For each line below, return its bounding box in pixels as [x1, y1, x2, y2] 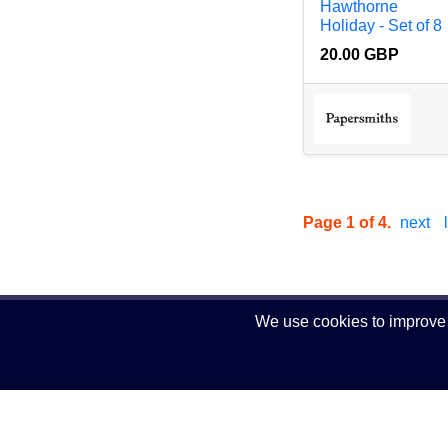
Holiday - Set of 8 [320, 17, 443, 35]
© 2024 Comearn [67, 396, 190, 414]
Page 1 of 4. [303, 214, 396, 232]
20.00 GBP [320, 46, 400, 64]
